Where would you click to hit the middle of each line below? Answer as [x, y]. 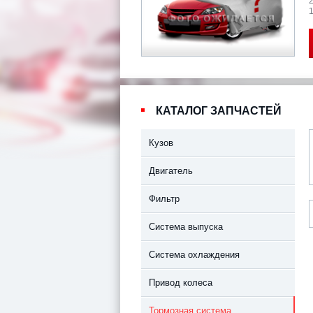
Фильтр [168, 199]
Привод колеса [184, 283]
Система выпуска [189, 227]
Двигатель [174, 171]
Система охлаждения [197, 255]
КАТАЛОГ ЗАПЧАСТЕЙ [219, 111]
